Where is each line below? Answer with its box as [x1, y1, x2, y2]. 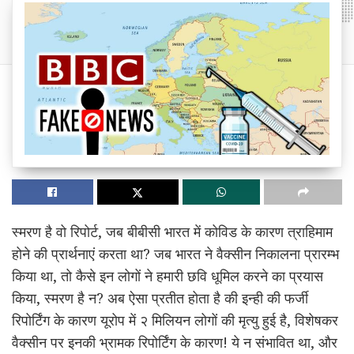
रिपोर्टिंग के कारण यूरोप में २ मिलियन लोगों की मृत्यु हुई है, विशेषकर [12, 310, 338, 330]
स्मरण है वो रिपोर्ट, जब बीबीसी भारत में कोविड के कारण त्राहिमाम [12, 221, 333, 241]
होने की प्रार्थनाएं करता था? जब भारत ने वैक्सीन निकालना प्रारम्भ [12, 243, 339, 263]
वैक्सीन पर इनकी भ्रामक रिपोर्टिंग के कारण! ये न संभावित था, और [12, 332, 337, 352]
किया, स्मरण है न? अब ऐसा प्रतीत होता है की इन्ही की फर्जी [12, 288, 308, 307]
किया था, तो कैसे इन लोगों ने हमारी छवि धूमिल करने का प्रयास [12, 265, 323, 285]
